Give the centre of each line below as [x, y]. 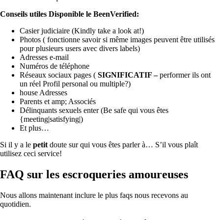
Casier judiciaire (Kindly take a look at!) [82, 31]
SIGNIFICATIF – [128, 75]
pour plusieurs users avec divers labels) [80, 49]
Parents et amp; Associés [58, 102]
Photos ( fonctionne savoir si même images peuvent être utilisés [117, 40]
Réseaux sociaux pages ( [58, 75]
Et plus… [34, 128]
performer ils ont [185, 75]
